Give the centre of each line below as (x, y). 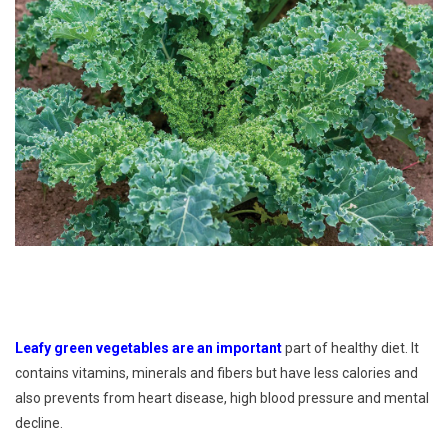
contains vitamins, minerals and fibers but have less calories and (216, 372)
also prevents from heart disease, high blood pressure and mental (222, 397)
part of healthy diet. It (350, 347)
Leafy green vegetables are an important (148, 347)
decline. (39, 422)
